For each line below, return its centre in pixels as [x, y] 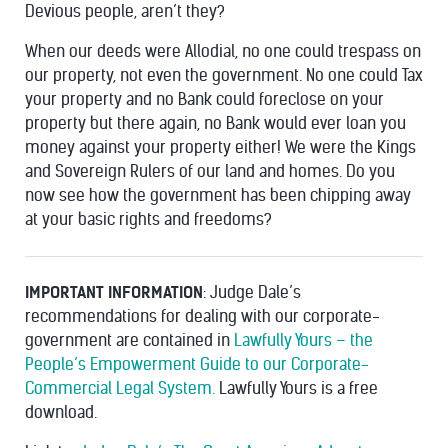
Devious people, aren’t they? [125, 11]
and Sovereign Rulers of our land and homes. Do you [210, 171]
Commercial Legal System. [122, 388]
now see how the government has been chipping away [218, 195]
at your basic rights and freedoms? [148, 219]
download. [61, 412]
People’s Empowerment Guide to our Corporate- [197, 364]
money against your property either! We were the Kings [220, 147]
